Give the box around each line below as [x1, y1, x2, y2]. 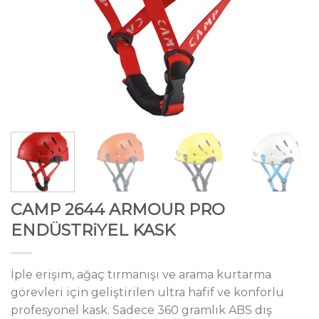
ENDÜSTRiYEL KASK [11, 219, 175, 240]
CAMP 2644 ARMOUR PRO [11, 199, 225, 219]
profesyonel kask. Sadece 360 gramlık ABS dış [11, 303, 272, 317]
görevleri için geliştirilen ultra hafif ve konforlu [11, 285, 284, 299]
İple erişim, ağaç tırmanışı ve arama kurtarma [11, 267, 271, 281]
